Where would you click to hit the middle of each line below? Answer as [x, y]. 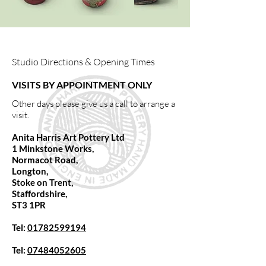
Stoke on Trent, [42, 182]
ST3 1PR [29, 205]
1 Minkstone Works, [53, 148]
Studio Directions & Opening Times [83, 62]
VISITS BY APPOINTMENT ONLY [82, 85]
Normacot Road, [45, 160]
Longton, [30, 171]
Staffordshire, [39, 194]
